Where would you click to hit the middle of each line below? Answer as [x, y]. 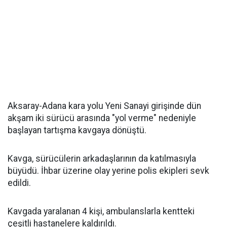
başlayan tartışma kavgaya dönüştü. [77, 130]
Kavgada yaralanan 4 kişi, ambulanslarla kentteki [101, 211]
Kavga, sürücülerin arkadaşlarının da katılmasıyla [102, 159]
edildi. [19, 183]
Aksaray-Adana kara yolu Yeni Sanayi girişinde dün [104, 106]
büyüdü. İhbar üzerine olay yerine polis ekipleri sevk [108, 171]
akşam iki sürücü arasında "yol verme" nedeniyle [102, 118]
